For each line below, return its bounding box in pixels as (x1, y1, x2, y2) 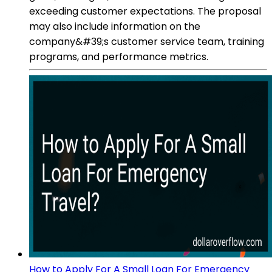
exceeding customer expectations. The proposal (29, 4, 261, 18)
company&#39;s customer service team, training (29, 34, 264, 49)
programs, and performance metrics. (29, 49, 208, 64)
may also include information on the (29, 19, 200, 33)
